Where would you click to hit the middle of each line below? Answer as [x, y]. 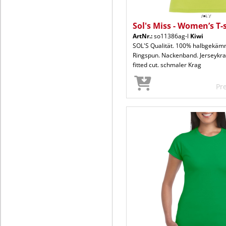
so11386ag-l [171, 36]
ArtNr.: [143, 36]
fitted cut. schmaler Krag [167, 65]
